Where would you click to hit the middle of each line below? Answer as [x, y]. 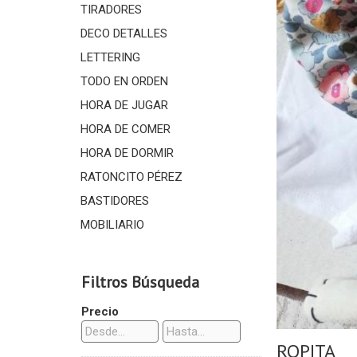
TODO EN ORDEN [124, 81]
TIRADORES [111, 10]
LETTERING [110, 57]
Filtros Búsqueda [140, 282]
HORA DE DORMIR [127, 153]
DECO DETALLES [124, 33]
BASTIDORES [114, 201]
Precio [100, 312]
